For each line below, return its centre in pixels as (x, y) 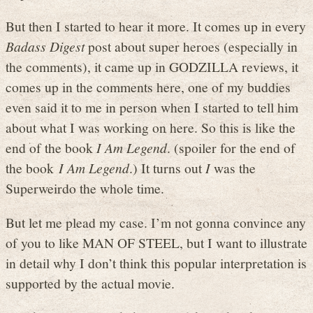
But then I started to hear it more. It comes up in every (156, 26)
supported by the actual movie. (90, 283)
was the (233, 168)
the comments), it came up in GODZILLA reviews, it (152, 67)
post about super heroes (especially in (191, 46)
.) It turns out (167, 168)
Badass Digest (45, 46)
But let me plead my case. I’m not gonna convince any (156, 222)
